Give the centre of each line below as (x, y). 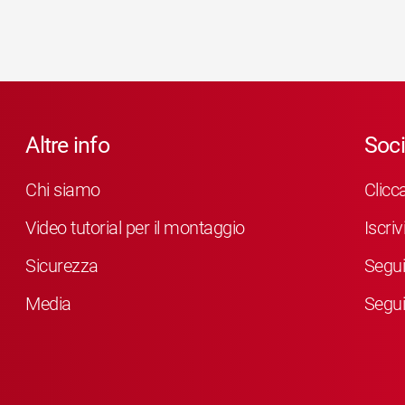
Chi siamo (63, 189)
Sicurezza (62, 265)
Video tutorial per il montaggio (135, 227)
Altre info (67, 145)
